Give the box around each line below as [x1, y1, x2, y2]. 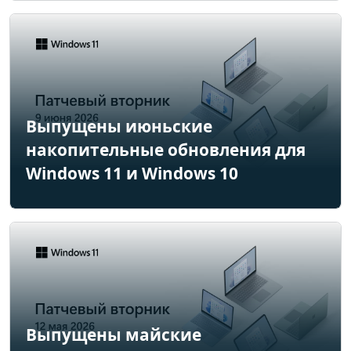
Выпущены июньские [26, 115, 212, 138]
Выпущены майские [26, 324, 201, 346]
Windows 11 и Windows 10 [26, 162, 238, 185]
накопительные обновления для [26, 139, 306, 161]
